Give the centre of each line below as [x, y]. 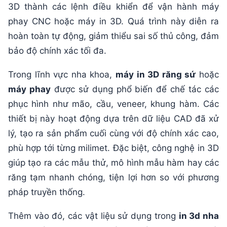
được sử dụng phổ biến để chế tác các [135, 89]
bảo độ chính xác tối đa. [57, 50]
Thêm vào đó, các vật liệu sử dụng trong [93, 216]
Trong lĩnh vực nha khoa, [62, 74]
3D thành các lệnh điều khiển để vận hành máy [113, 6]
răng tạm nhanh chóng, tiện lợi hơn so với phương [113, 177]
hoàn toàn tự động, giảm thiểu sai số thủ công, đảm [113, 36]
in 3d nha [199, 216]
